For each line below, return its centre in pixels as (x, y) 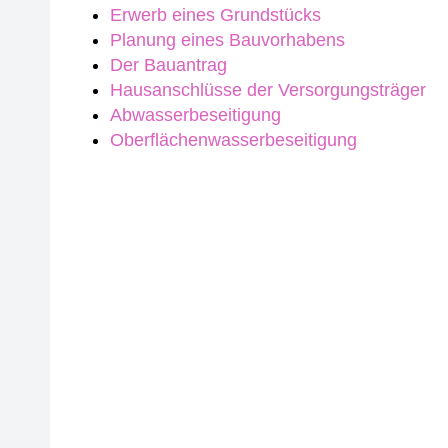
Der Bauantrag (168, 65)
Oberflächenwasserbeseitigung (233, 140)
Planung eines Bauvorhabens (227, 40)
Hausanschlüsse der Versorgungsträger (268, 90)
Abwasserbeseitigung (195, 115)
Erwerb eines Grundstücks (218, 15)
